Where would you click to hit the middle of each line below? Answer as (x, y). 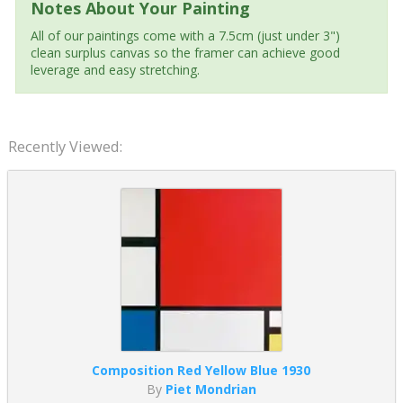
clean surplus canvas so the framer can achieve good (185, 52)
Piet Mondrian (210, 389)
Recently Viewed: (65, 146)
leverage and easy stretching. (115, 69)
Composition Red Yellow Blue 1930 (201, 370)
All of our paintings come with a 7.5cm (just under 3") (185, 35)
